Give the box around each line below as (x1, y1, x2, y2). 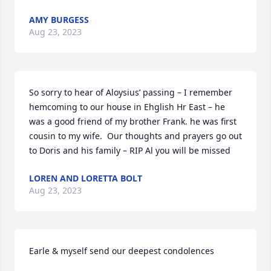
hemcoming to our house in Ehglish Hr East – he (29, 101, 225, 113)
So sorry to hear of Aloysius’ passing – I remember (29, 87, 232, 98)
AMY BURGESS (29, 14, 89, 25)
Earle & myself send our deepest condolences (29, 245, 214, 256)
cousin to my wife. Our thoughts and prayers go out (29, 130, 242, 142)
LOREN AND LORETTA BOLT (29, 172, 142, 184)
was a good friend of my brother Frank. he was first (29, 116, 237, 127)
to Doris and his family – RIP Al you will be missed (29, 145, 230, 156)
